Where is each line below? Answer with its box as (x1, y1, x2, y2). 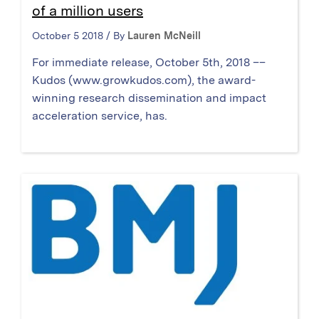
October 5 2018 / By (32, 29, 127, 41)
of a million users (32, 1, 143, 19)
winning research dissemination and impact (32, 90, 266, 105)
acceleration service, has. (32, 108, 167, 122)
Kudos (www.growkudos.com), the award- (32, 73, 256, 87)
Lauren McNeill (127, 29, 201, 41)
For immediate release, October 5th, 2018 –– (32, 55, 266, 69)
